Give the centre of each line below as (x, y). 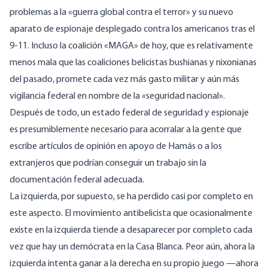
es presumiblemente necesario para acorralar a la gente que (126, 130)
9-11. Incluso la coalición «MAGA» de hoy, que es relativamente (131, 46)
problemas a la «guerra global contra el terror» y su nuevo (121, 13)
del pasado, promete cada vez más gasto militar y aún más (124, 80)
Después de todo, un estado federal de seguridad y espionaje (129, 113)
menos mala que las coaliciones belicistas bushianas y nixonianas (133, 63)
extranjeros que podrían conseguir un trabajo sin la (108, 164)
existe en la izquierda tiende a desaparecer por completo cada (131, 231)
